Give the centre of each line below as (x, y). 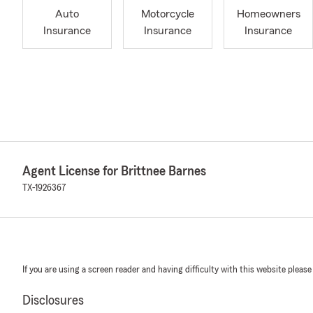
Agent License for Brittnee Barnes (114, 171)
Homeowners (268, 14)
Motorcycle (168, 14)
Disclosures (53, 300)
